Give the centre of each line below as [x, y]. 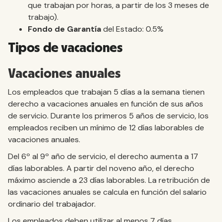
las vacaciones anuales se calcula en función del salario [107, 192]
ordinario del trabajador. [52, 204]
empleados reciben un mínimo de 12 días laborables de [106, 128]
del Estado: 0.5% [132, 29]
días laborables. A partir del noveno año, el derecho [101, 168]
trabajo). [43, 17]
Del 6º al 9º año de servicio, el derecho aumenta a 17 [103, 156]
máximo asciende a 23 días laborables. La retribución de [109, 180]
